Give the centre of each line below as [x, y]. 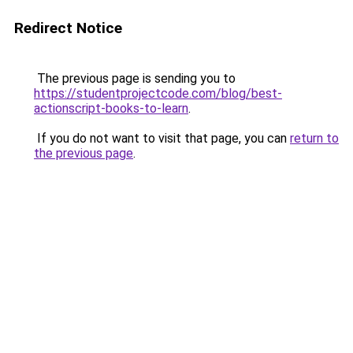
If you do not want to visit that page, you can [162, 138]
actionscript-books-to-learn [111, 108]
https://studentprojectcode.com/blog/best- [158, 93]
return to [314, 138]
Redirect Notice [68, 28]
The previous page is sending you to [135, 78]
